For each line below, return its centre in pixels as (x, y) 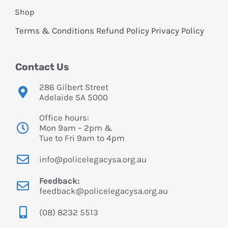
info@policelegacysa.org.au (93, 159)
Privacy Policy (178, 30)
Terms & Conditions (55, 30)
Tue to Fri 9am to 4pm (82, 138)
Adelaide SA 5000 (74, 97)
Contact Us (42, 67)
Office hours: (64, 117)
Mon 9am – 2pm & (76, 127)
